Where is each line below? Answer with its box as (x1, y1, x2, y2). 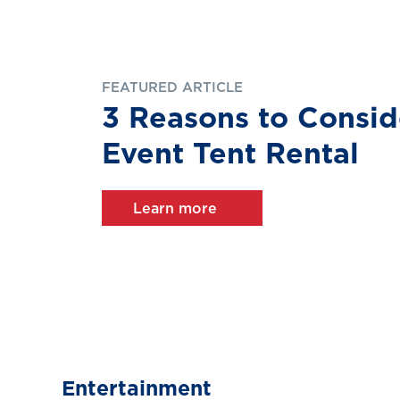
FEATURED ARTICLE (102, 81, 243, 95)
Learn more (133, 202, 217, 216)
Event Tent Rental (102, 140, 359, 169)
